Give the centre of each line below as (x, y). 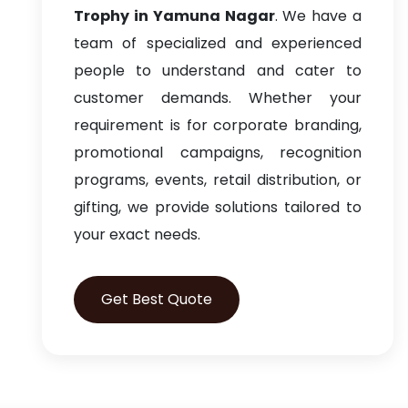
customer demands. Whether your (218, 98)
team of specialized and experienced (218, 43)
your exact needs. (137, 235)
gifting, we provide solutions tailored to (218, 207)
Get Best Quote (157, 299)
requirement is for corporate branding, (218, 125)
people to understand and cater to (218, 71)
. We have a (318, 16)
